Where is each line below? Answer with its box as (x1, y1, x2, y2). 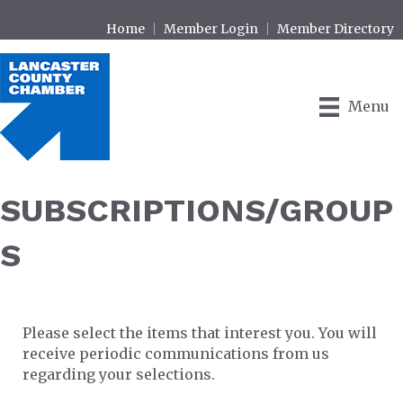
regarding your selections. (22, 365, 215, 383)
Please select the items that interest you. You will (22, 324, 377, 342)
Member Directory (277, 21, 394, 37)
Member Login (164, 21, 258, 37)
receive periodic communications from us (22, 345, 329, 363)
